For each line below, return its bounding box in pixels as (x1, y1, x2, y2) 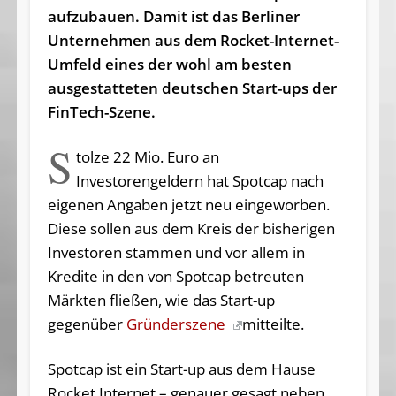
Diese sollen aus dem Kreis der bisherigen (47, 217, 335, 239)
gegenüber (47, 313, 126, 334)
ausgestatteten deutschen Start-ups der (47, 77, 337, 98)
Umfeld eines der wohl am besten (47, 53, 292, 74)
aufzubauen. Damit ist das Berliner (47, 5, 300, 27)
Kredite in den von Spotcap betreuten (47, 265, 304, 286)
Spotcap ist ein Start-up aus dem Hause (47, 358, 316, 379)
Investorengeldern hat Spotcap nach (76, 170, 324, 191)
